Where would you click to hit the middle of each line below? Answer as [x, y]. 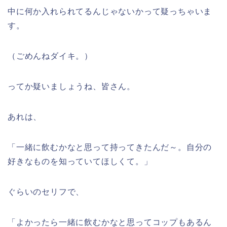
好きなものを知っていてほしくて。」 [80, 162]
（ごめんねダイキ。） [50, 56]
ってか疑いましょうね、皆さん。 [71, 87]
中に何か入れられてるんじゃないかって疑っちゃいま [110, 12]
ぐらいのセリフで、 [46, 192]
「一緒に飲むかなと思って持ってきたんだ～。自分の [110, 147]
